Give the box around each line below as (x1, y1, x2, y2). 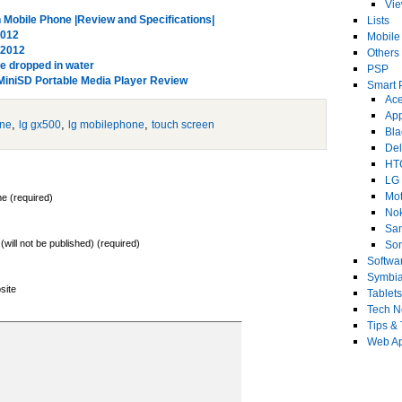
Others (367, 47, 399, 59)
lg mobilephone (68, 118, 144, 131)
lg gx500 (19, 118, 61, 131)
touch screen (152, 118, 214, 131)
